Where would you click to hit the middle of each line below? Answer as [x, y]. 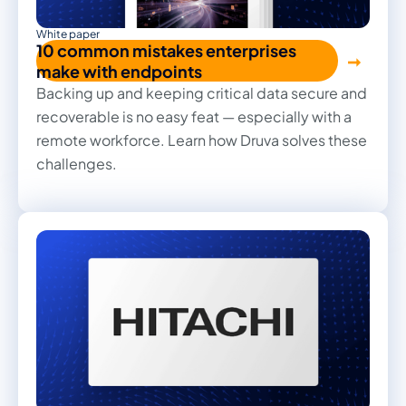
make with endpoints [119, 72]
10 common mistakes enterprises [166, 51]
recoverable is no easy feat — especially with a [194, 117]
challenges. [77, 164]
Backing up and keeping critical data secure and [202, 93]
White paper [68, 34]
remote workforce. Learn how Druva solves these [202, 140]
